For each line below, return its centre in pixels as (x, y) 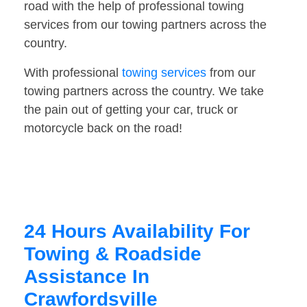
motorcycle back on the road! (103, 128)
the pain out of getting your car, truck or (131, 110)
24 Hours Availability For (137, 232)
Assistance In (87, 277)
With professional (73, 73)
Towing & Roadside (113, 254)
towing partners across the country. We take (144, 91)
